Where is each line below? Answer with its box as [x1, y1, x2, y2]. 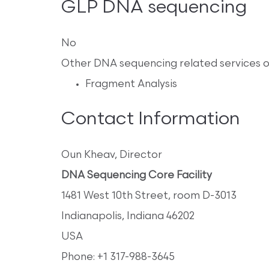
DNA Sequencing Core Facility [61, 171, 212, 181]
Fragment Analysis [85, 79, 177, 90]
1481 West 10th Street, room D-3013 [61, 191, 237, 202]
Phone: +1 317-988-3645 [61, 252, 175, 263]
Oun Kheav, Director [61, 150, 162, 161]
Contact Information [61, 110, 240, 130]
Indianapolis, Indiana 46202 [61, 211, 195, 222]
